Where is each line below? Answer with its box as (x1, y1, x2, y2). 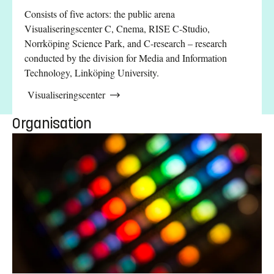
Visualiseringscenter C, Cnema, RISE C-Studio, (24, 21, 210, 35)
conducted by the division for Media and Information (24, 51, 227, 64)
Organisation (12, 114, 92, 133)
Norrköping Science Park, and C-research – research (24, 36, 227, 50)
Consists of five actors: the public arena (24, 7, 175, 20)
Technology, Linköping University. (24, 65, 159, 79)
